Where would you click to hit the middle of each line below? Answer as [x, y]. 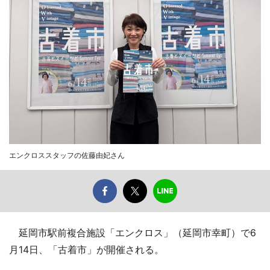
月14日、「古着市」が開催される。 [86, 249]
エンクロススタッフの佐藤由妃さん [67, 155]
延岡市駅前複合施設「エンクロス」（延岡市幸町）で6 [133, 232]
